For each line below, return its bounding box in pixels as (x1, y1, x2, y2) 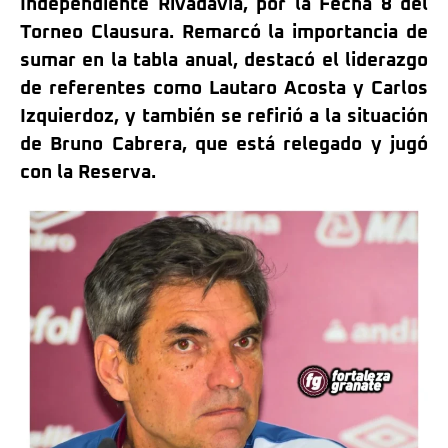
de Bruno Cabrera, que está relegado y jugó (20, 135, 428, 154)
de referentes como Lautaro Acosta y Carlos (20, 79, 428, 98)
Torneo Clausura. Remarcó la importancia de (20, 23, 428, 42)
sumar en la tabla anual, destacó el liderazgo (20, 51, 428, 70)
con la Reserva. (20, 163, 156, 182)
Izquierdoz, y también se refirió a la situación (20, 107, 428, 126)
